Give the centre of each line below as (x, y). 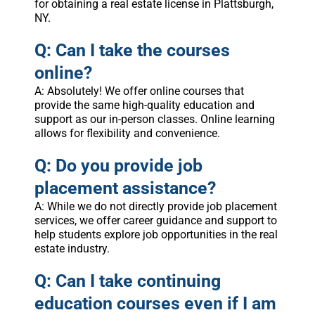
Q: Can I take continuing (127, 281)
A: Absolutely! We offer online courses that (139, 91)
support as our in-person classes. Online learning (154, 120)
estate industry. (72, 249)
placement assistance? (125, 188)
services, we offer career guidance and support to (155, 221)
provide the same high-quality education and (144, 105)
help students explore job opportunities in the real (156, 235)
